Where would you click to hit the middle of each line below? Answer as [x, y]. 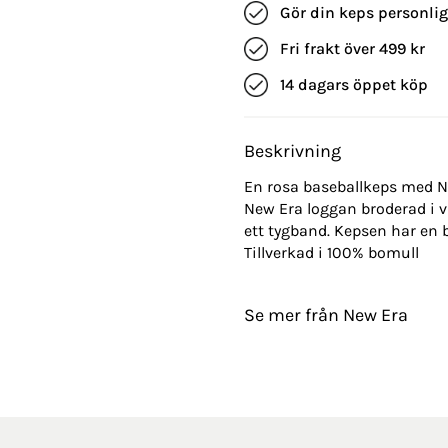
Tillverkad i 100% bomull [331, 252]
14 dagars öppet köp [354, 84]
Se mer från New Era [326, 314]
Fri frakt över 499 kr [352, 48]
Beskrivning [292, 150]
